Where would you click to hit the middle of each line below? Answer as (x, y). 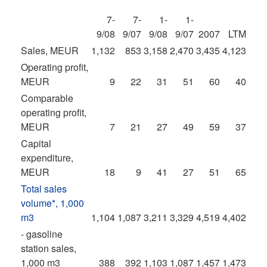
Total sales (44, 189)
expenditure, (47, 158)
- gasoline (42, 234)
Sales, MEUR (50, 50)
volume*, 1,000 (52, 203)
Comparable (47, 98)
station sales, (49, 248)
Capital (36, 143)
